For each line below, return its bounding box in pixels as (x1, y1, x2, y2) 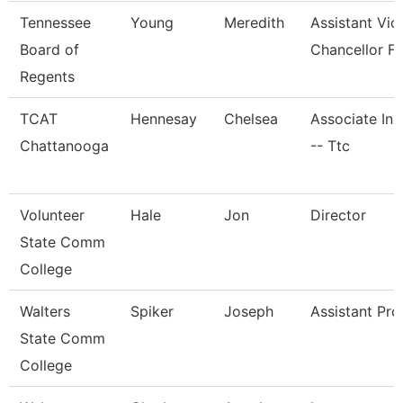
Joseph (224, 302, 273, 320)
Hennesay (130, 110, 197, 128)
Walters (20, 302, 70, 320)
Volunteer (20, 206, 85, 224)
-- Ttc (310, 137, 350, 155)
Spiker (130, 302, 174, 320)
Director (310, 206, 366, 224)
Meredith (224, 13, 284, 31)
